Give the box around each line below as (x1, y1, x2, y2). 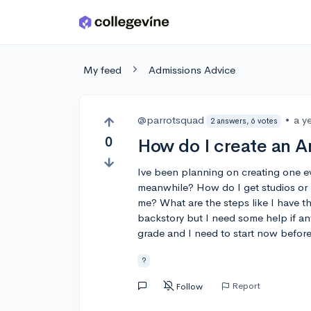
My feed (83, 63, 121, 76)
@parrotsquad (137, 113, 205, 126)
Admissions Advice (149, 63, 235, 76)
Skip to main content (15, 19, 112, 32)
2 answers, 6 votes (210, 115, 278, 126)
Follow (176, 280, 203, 292)
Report (232, 279, 261, 292)
